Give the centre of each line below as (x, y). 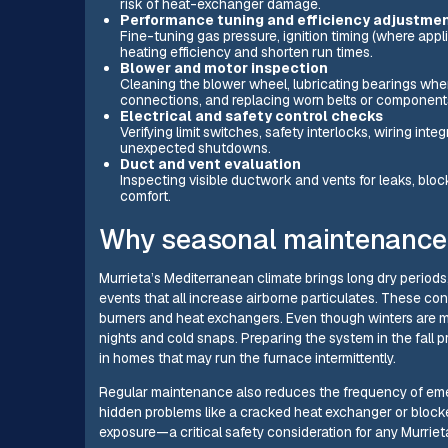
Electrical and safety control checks (251, 115)
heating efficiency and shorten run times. (246, 51)
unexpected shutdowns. (195, 147)
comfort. (145, 195)
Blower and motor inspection (223, 67)
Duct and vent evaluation (210, 163)
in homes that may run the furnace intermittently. (248, 358)
